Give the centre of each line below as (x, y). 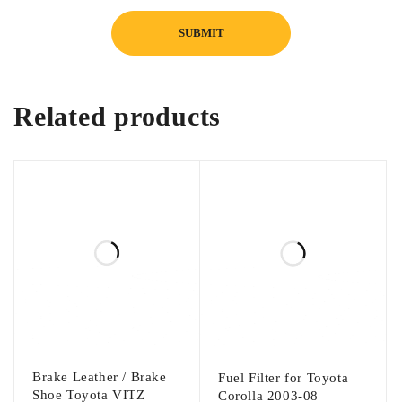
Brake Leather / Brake (100, 377)
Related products (117, 117)
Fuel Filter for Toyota (284, 378)
